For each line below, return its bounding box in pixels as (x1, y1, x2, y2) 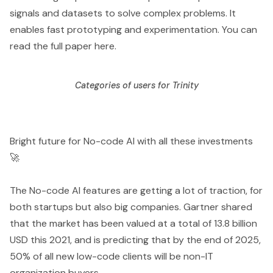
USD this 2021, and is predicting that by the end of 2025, (10, 233, 261, 246)
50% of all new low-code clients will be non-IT (10, 249, 213, 263)
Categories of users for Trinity (74, 79, 199, 91)
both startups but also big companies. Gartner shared (10, 200, 252, 213)
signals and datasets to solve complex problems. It (10, 7, 236, 20)
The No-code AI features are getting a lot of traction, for (10, 183, 263, 197)
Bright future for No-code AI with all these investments (10, 134, 253, 147)
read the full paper (10, 40, 94, 53)
